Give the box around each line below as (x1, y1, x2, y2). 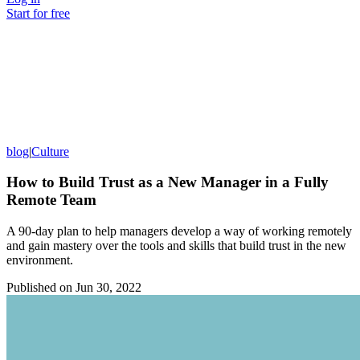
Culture (31, 144, 69, 158)
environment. (6, 252, 73, 267)
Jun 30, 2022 (76, 280, 141, 294)
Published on (6, 280, 72, 294)
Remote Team (6, 191, 96, 209)
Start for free (6, 6, 70, 20)
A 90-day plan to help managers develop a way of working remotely (6, 223, 352, 238)
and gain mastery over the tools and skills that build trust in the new (6, 238, 346, 252)
